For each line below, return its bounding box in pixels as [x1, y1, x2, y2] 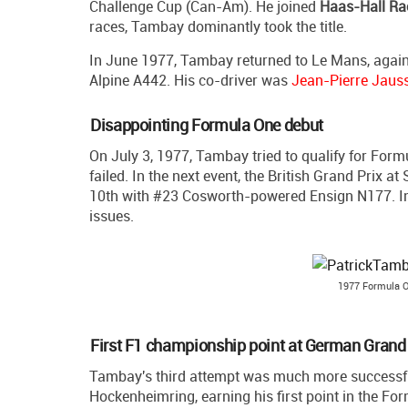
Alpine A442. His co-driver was [89, 70, 291, 91]
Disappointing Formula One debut [90, 114, 323, 137]
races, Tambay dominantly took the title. [89, 16, 347, 37]
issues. [89, 206, 134, 227]
